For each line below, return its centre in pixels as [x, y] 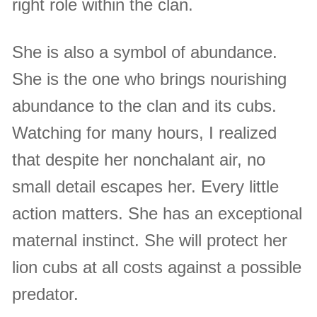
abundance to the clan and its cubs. [145, 106]
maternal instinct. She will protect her [150, 241]
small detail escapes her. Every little [146, 187]
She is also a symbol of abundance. [145, 52]
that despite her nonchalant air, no [139, 160]
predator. [46, 294]
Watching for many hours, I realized [145, 133]
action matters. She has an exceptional [157, 214]
